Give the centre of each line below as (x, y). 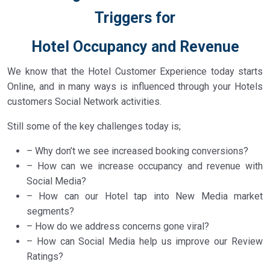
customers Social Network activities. (84, 102)
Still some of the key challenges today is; (94, 126)
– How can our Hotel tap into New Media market (145, 196)
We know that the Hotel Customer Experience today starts (135, 71)
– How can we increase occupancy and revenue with (145, 166)
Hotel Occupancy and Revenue (135, 47)
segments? (50, 211)
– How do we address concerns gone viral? (118, 226)
